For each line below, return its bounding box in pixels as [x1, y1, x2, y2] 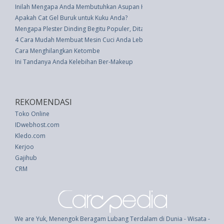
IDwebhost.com [15, 120, 59, 129]
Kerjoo [15, 142, 34, 151]
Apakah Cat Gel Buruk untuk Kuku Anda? [15, 13, 127, 22]
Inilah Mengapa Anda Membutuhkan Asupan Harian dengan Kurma [15, 2, 203, 11]
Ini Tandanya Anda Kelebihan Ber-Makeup [15, 57, 133, 66]
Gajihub [15, 153, 37, 162]
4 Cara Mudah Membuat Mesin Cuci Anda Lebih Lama [15, 35, 165, 44]
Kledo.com [15, 131, 45, 140]
